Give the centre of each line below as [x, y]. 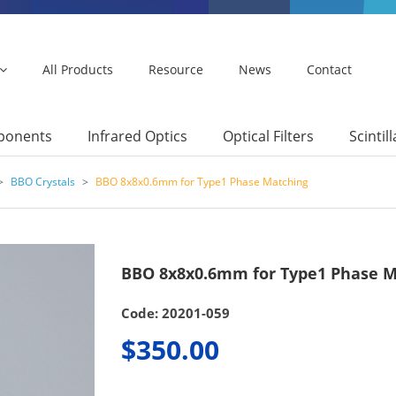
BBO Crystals [43, 181]
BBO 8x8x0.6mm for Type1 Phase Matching [202, 181]
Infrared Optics [137, 136]
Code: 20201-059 [175, 313]
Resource [176, 69]
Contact [329, 69]
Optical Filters [268, 136]
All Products [78, 69]
